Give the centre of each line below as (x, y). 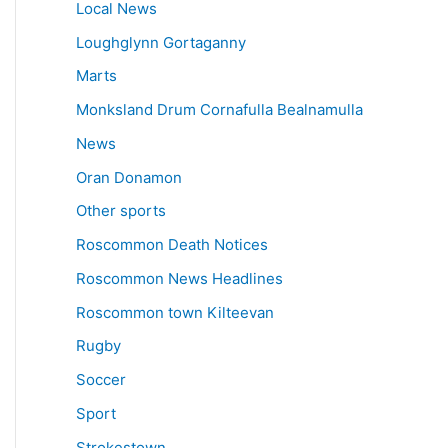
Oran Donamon (129, 177)
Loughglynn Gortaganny (161, 42)
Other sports (121, 211)
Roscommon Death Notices (172, 245)
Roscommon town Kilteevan (175, 312)
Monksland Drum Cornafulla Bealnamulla (219, 110)
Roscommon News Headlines (179, 278)
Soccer (101, 380)
